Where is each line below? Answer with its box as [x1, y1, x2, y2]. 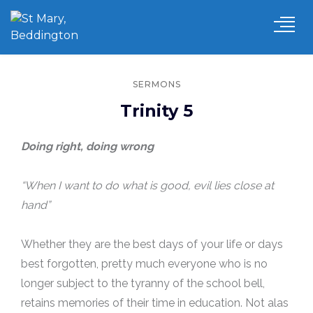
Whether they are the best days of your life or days [21, 238, 283, 251]
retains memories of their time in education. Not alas [21, 296, 289, 310]
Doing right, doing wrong [21, 140, 154, 153]
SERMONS [132, 79, 181, 89]
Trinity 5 [120, 101, 193, 121]
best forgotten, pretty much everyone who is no [21, 257, 268, 270]
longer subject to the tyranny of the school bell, [21, 277, 265, 290]
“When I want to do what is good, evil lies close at [21, 179, 274, 192]
